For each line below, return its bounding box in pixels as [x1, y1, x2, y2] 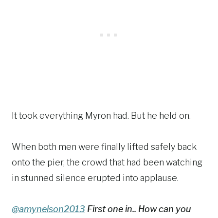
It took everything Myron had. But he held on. [12, 110, 191, 121]
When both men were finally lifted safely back [12, 141, 197, 152]
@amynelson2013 [12, 203, 85, 214]
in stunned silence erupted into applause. [12, 172, 179, 183]
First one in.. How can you [85, 203, 191, 214]
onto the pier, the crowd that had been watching [12, 157, 202, 167]
